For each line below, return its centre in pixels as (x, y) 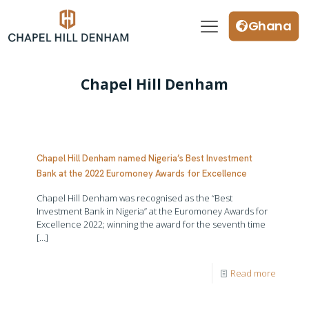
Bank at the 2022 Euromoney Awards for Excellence (142, 173)
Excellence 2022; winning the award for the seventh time (151, 224)
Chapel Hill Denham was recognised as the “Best (134, 198)
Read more (253, 273)
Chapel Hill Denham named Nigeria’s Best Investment (144, 158)
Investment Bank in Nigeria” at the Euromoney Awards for (152, 211)
